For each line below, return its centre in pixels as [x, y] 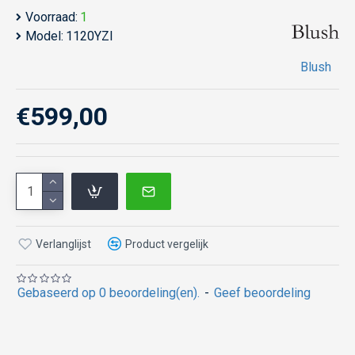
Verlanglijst [63, 244]
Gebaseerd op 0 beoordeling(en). [109, 293]
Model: [44, 36]
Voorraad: [52, 17]
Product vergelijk [167, 244]
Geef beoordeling [262, 293]
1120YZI [90, 36]
